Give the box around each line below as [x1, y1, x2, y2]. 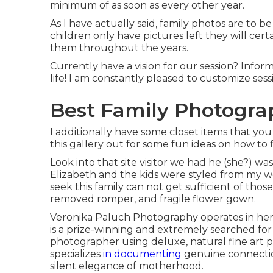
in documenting [103, 248, 182, 260]
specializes [50, 248, 103, 260]
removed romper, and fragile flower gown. [50, 193, 256, 205]
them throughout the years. [50, 42, 188, 54]
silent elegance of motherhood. [50, 260, 204, 272]
